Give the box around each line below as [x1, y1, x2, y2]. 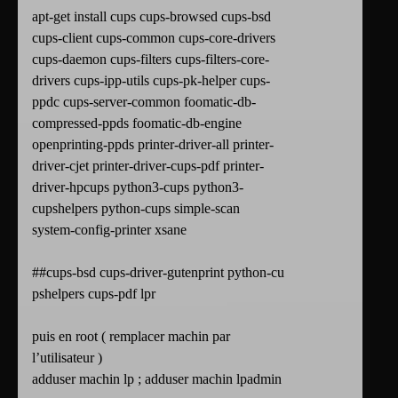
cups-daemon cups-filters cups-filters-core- [32, 52, 269, 68]
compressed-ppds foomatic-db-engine [32, 115, 242, 131]
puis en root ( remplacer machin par [32, 329, 230, 345]
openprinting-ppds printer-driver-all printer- [32, 137, 274, 153]
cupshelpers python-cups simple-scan [32, 201, 240, 217]
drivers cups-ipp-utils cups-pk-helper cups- [32, 73, 270, 89]
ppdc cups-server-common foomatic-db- [32, 94, 256, 110]
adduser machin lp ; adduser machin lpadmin [32, 371, 282, 387]
